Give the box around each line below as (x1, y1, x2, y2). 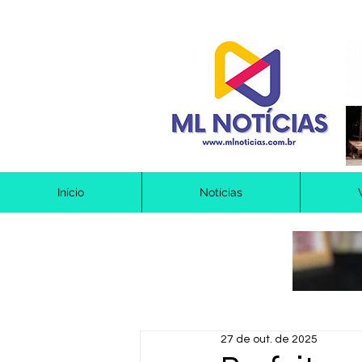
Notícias (200, 186, 242, 199)
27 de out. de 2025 (221, 334, 318, 345)
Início (57, 186, 84, 199)
